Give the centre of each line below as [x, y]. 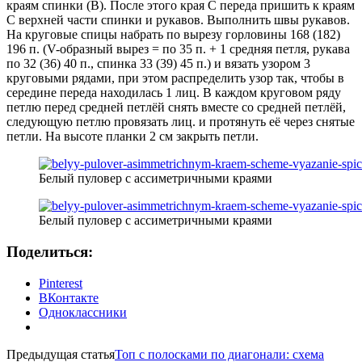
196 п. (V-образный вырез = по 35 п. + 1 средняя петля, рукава [178, 49]
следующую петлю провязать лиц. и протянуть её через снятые [181, 122]
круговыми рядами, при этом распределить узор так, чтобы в [175, 78]
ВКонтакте [69, 297]
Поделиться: [50, 252]
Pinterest [61, 283]
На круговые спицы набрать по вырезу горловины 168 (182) [173, 35]
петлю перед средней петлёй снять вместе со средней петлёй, [176, 107]
